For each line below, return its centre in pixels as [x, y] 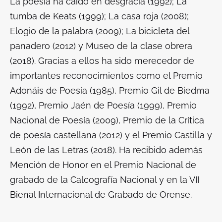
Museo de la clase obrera [139, 46]
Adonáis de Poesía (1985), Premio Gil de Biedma [110, 91]
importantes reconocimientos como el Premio [106, 76]
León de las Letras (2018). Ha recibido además [106, 150]
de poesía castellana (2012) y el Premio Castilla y [111, 135]
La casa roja [135, 16]
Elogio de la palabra [53, 31]
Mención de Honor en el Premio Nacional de [103, 165]
